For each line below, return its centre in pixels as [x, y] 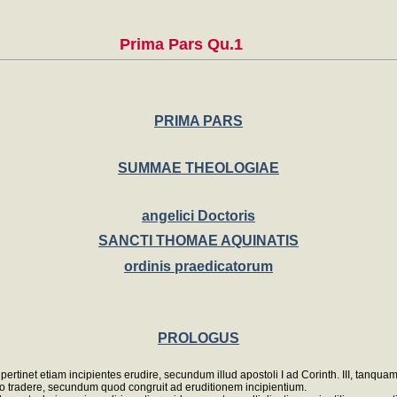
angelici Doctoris [198, 215]
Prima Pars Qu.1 [181, 44]
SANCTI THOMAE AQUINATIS [198, 241]
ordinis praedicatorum [198, 267]
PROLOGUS [198, 339]
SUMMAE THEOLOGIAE [198, 168]
